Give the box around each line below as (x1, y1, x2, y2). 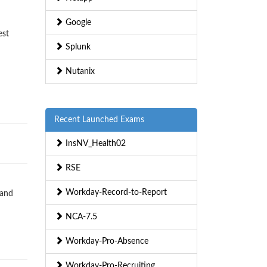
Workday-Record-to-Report (63, 188, 167, 197)
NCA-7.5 (63, 213, 97, 222)
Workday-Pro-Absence (63, 237, 148, 246)
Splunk (63, 43, 91, 52)
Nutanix (63, 67, 95, 76)
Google (63, 18, 91, 27)
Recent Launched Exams (54, 116, 144, 125)
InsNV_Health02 (63, 139, 126, 148)
